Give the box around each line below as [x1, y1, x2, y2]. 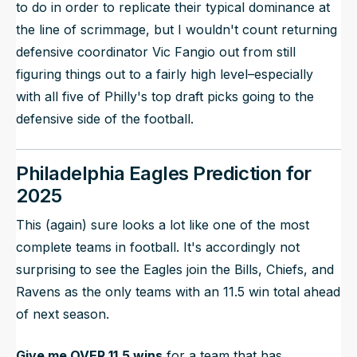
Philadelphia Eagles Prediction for [16, 162, 312, 186]
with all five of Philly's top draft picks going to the [16, 88, 314, 105]
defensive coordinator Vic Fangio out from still [16, 44, 296, 61]
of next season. [16, 306, 109, 323]
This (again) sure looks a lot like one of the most [16, 217, 309, 233]
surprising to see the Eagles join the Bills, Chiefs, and [16, 261, 334, 278]
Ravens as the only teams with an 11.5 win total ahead [16, 284, 340, 300]
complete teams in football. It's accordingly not [16, 239, 300, 256]
